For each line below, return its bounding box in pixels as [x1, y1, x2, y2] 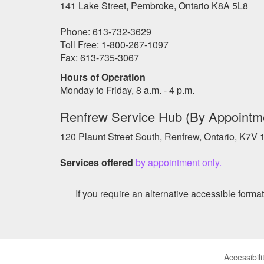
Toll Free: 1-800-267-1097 [60, 38, 169, 52]
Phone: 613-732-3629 [60, 25, 151, 39]
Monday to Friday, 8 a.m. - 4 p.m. [60, 83, 194, 97]
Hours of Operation [60, 70, 146, 84]
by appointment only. [136, 156, 222, 170]
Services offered [60, 156, 136, 170]
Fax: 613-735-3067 [60, 51, 139, 65]
